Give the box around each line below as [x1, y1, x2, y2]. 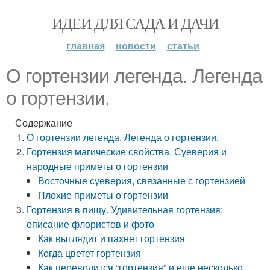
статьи [166, 39, 199, 52]
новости [115, 39, 156, 52]
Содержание [15, 116, 72, 130]
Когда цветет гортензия [38, 246, 142, 260]
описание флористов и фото [27, 217, 155, 231]
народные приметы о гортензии [27, 159, 169, 173]
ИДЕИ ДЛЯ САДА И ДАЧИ [51, 13, 219, 33]
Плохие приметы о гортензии [38, 188, 169, 202]
